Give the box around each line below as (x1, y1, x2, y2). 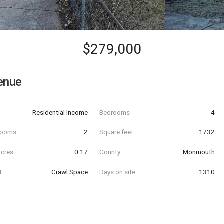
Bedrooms (99, 108, 130, 116)
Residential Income (32, 108, 88, 116)
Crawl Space (51, 167, 88, 176)
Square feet (99, 128, 133, 136)
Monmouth (182, 147, 215, 156)
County (99, 147, 120, 156)
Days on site (99, 167, 135, 176)
